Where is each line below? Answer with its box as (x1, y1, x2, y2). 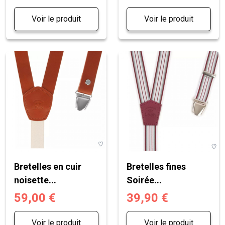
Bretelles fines (127, 161, 186, 172)
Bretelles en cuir (14, 161, 81, 172)
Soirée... (127, 174, 162, 185)
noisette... (14, 174, 56, 185)
